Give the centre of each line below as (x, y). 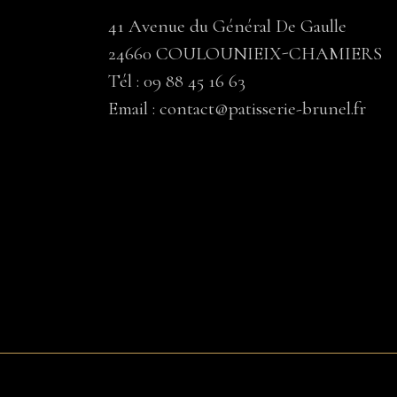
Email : (134, 109)
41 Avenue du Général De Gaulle (227, 26)
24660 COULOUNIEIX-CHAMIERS (245, 54)
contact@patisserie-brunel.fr (263, 109)
